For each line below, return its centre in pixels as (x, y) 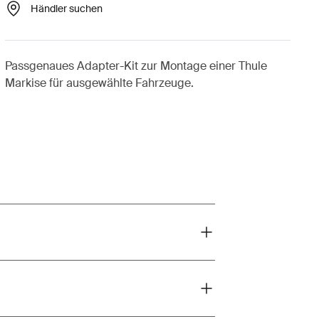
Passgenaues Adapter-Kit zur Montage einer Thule (136, 66)
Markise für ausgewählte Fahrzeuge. (99, 83)
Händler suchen (66, 8)
